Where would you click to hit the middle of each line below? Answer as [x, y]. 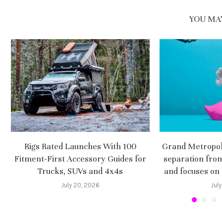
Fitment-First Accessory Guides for [80, 159]
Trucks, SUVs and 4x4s [80, 171]
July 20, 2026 [80, 185]
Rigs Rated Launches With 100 [80, 146]
